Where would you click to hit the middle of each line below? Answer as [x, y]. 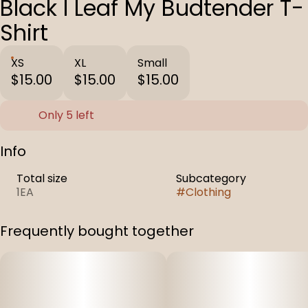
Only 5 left [66, 115]
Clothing [208, 192]
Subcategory [211, 178]
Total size [42, 178]
